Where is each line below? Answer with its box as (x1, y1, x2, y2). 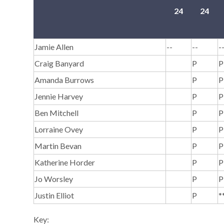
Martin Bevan (34, 141, 83, 151)
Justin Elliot (34, 190, 74, 200)
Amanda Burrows (34, 75, 94, 85)
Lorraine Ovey (34, 124, 83, 134)
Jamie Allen (34, 42, 74, 52)
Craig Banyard (34, 58, 84, 68)
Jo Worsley (34, 174, 73, 184)
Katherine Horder (34, 157, 95, 167)
